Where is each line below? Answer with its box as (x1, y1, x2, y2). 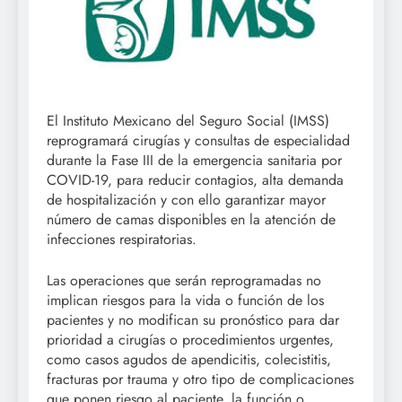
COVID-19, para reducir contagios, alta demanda (47, 170, 344, 191)
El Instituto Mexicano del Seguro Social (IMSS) (47, 110, 329, 132)
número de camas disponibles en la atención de (47, 209, 336, 231)
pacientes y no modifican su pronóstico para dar (47, 310, 339, 331)
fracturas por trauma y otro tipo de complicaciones (47, 369, 354, 390)
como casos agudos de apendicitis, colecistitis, (47, 349, 331, 371)
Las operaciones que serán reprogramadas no (47, 270, 321, 292)
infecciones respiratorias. (47, 229, 197, 250)
